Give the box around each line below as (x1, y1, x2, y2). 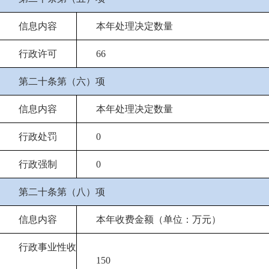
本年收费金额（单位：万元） (96, 214, 221, 225)
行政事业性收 (19, 242, 76, 252)
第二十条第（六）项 (19, 76, 105, 86)
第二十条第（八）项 (19, 187, 105, 197)
